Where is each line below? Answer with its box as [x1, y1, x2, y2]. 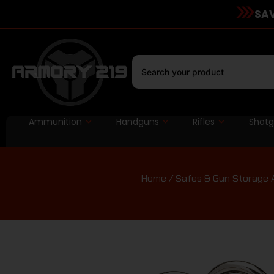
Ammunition [28, 115, 82, 128]
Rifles [193, 115, 215, 128]
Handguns [116, 115, 159, 128]
